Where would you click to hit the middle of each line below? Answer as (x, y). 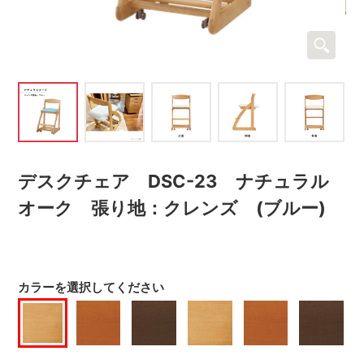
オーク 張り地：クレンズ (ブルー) (172, 208)
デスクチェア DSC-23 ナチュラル (174, 181)
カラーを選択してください (91, 288)
